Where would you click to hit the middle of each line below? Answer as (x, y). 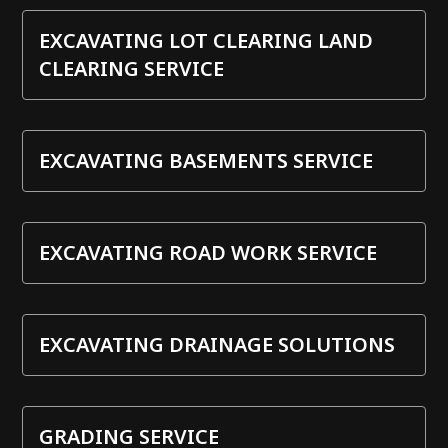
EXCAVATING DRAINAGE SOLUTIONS (217, 344)
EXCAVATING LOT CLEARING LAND (206, 40)
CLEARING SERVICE (132, 68)
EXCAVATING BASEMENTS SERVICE (206, 160)
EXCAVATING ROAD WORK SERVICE (208, 252)
